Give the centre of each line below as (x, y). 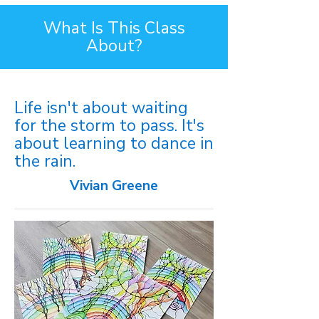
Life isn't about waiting (101, 108)
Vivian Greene (114, 185)
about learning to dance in (114, 143)
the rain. (45, 161)
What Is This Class (114, 28)
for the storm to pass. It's (109, 125)
